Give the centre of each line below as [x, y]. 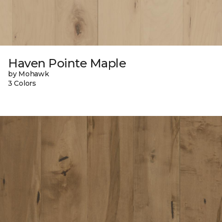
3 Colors [22, 83]
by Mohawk [28, 74]
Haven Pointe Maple [67, 63]
